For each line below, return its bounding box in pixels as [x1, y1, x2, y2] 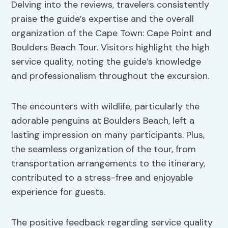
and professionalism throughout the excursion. [11, 70, 210, 82]
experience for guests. [11, 186, 106, 198]
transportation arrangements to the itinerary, [11, 157, 206, 170]
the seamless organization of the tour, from [11, 143, 196, 156]
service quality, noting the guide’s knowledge [11, 55, 202, 68]
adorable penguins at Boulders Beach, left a [11, 115, 195, 127]
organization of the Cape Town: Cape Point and [11, 27, 212, 40]
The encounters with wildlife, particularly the [11, 100, 200, 113]
